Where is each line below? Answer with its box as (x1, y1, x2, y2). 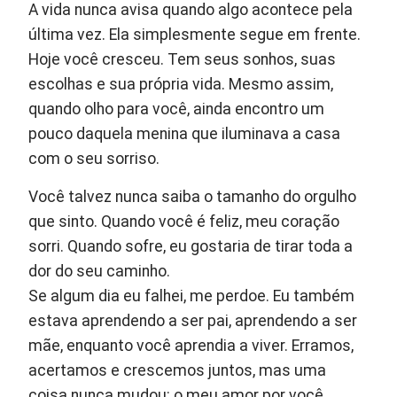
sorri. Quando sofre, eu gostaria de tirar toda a (28, 237, 354, 256)
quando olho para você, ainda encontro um (28, 100, 325, 119)
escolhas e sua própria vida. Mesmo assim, (28, 75, 334, 94)
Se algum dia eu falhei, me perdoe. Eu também (28, 287, 355, 306)
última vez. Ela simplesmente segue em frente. (28, 26, 362, 44)
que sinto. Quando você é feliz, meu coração (28, 213, 340, 231)
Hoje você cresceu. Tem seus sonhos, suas (28, 51, 337, 69)
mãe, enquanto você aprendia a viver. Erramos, (28, 337, 354, 355)
